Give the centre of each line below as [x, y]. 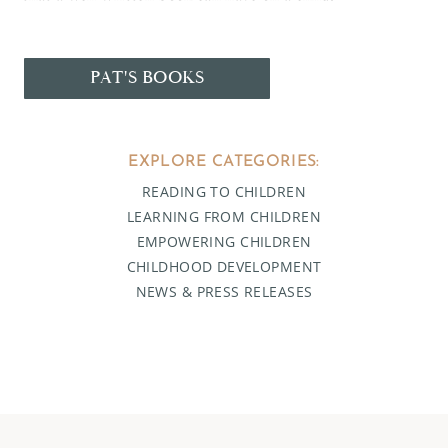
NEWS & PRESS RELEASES [224, 291]
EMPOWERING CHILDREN [224, 241]
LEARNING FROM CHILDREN [224, 216]
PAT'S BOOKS [147, 78]
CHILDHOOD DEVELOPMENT [224, 266]
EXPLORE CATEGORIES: [224, 161]
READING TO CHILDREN [224, 191]
